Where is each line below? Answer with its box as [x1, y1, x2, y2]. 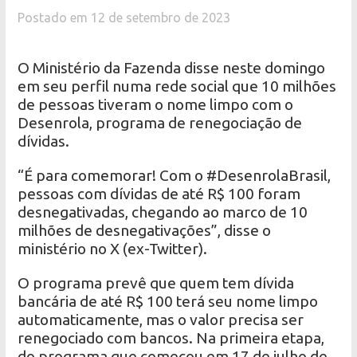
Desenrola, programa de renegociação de [18, 114, 303, 132]
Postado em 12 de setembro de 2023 [18, 10, 231, 25]
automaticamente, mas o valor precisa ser [18, 311, 304, 329]
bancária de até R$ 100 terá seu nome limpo [18, 292, 319, 311]
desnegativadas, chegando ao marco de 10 [18, 203, 308, 222]
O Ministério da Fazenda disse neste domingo [18, 59, 326, 77]
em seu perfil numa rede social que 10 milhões [18, 77, 337, 96]
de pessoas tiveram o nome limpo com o [18, 96, 294, 114]
